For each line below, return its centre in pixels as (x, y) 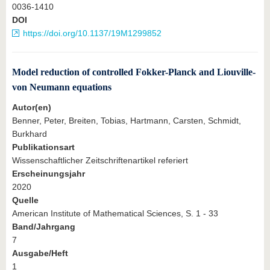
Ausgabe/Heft (40, 253)
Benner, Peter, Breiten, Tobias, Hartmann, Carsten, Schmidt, (127, 120)
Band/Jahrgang (44, 226)
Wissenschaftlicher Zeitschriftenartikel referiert (100, 160)
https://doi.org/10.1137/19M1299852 (92, 33)
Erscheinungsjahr (49, 173)
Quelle (25, 200)
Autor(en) (32, 107)
